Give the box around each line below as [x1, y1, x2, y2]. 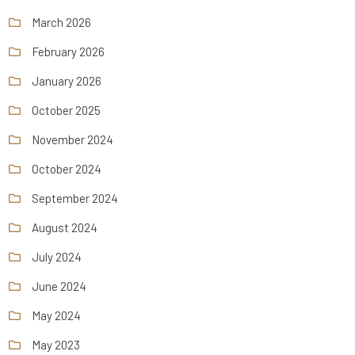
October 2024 [32, 161, 102, 176]
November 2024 [32, 132, 114, 147]
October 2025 [32, 102, 101, 117]
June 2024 [32, 278, 87, 293]
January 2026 [32, 73, 102, 88]
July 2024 [32, 249, 82, 264]
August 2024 [32, 219, 98, 235]
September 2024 [32, 190, 119, 205]
